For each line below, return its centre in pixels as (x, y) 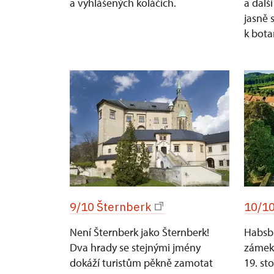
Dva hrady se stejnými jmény (135, 247)
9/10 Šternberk (111, 207)
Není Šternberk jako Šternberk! (139, 232)
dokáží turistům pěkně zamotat (141, 263)
